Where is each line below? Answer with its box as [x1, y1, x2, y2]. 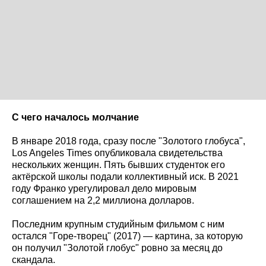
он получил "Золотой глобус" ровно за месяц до [12, 242, 223, 253]
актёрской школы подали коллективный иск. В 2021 [12, 171, 239, 182]
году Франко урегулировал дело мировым [12, 183, 197, 194]
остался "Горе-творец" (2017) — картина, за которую [12, 230, 243, 241]
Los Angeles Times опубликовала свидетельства [12, 147, 223, 158]
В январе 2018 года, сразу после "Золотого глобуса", [12, 135, 245, 146]
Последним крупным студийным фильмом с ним [12, 218, 224, 229]
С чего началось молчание [12, 112, 139, 122]
